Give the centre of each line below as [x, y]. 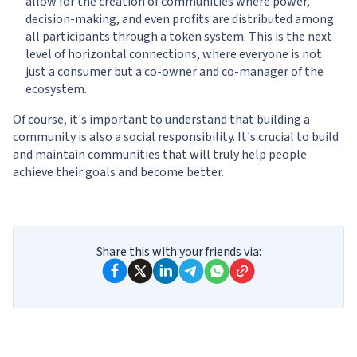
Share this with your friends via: [178, 252]
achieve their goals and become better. [118, 172]
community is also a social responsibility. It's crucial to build [176, 137]
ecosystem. [56, 89]
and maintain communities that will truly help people [160, 155]
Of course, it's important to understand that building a [161, 120]
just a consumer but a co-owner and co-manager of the [175, 72]
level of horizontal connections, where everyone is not [174, 54]
